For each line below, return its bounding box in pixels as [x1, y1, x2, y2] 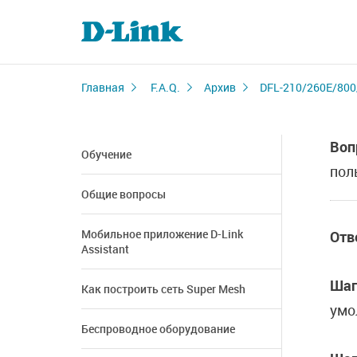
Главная [81, 80, 124, 95]
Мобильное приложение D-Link [81, 226, 243, 241]
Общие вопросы [81, 186, 166, 202]
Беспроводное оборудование [81, 321, 235, 336]
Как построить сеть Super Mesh [81, 281, 245, 296]
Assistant [81, 241, 129, 257]
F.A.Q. [151, 80, 180, 95]
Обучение [81, 147, 131, 162]
